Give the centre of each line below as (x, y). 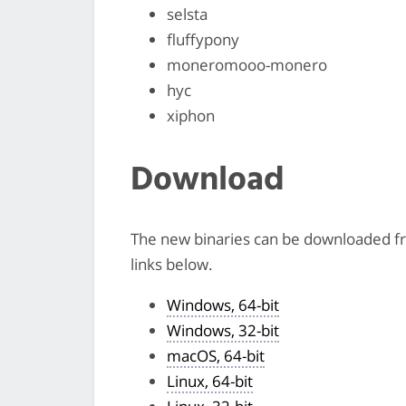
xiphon (191, 115)
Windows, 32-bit (223, 330)
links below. (172, 264)
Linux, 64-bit (210, 381)
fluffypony (203, 39)
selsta (187, 14)
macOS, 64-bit (216, 355)
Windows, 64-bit (223, 304)
